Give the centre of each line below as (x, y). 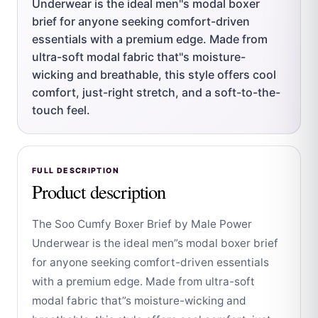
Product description (99, 192)
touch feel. (61, 110)
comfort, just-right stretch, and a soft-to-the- (156, 92)
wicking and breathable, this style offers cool (154, 74)
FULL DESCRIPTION (76, 170)
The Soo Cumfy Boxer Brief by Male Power (142, 224)
